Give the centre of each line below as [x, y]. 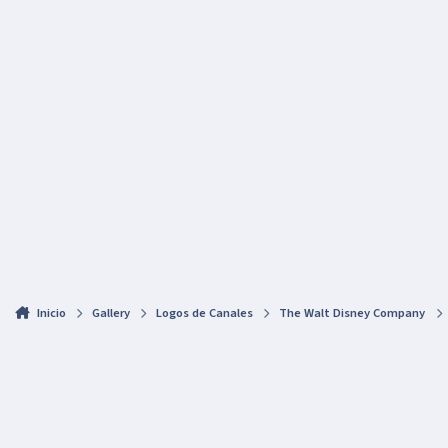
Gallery [111, 313]
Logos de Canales [205, 313]
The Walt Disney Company [352, 313]
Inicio [51, 313]
